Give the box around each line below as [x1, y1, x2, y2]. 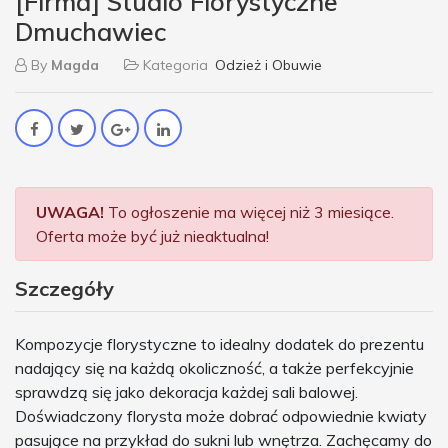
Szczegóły [15, 275, 114, 301]
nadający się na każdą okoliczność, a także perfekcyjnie [15, 357, 414, 378]
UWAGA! [36, 201, 104, 222]
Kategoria [139, 55, 212, 74]
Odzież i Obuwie [215, 55, 322, 74]
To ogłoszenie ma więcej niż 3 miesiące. [104, 201, 394, 222]
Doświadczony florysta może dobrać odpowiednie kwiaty [15, 405, 427, 426]
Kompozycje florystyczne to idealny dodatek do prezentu [15, 333, 424, 354]
